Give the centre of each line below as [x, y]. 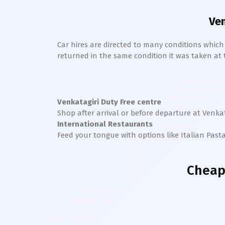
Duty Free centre [130, 102]
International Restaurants [105, 124]
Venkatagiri [78, 102]
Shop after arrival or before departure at [130, 113]
